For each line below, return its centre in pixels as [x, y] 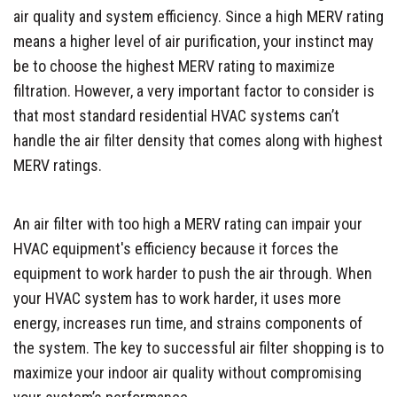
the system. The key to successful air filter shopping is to [198, 347]
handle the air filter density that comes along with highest [198, 140]
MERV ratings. [58, 165]
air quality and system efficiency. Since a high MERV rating [198, 16]
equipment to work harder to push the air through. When [193, 273]
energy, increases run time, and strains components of [188, 323]
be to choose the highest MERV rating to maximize [174, 66]
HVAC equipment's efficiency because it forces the [176, 248]
